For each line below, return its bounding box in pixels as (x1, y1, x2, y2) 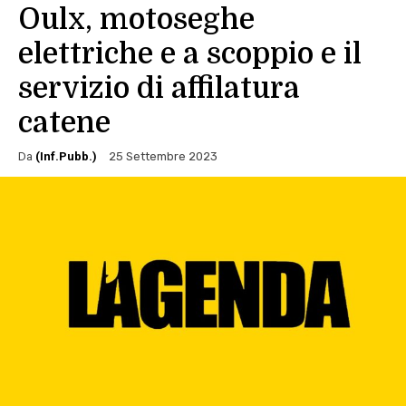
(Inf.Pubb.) (35, 149, 97, 163)
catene (18, 106, 111, 140)
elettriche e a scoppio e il (18, 37, 362, 72)
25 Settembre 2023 (109, 150, 217, 164)
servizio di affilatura (18, 72, 300, 106)
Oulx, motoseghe (18, 3, 255, 37)
